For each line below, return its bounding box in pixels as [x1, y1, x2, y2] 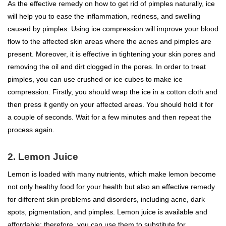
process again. [8, 126, 54, 134]
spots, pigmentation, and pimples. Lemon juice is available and [8, 208, 207, 216]
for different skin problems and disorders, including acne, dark [8, 195, 205, 204]
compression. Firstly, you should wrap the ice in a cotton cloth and [8, 88, 217, 96]
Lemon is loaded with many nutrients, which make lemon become [8, 170, 216, 179]
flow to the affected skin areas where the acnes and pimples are [8, 37, 211, 46]
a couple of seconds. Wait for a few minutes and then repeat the [8, 113, 211, 122]
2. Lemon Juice [8, 151, 78, 162]
